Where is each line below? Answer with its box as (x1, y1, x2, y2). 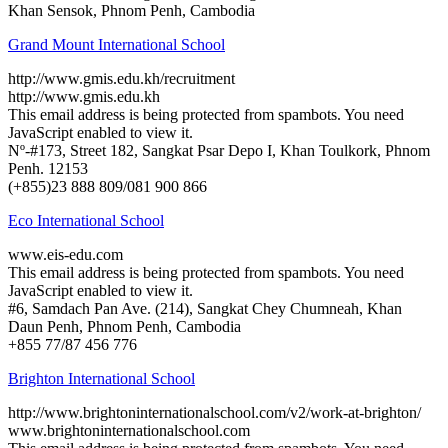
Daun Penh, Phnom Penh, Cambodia (8, 317, 241, 335)
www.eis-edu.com (8, 245, 123, 263)
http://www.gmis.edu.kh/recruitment (8, 69, 235, 87)
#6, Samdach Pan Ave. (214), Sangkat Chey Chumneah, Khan (8, 299, 402, 317)
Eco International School (8, 211, 164, 229)
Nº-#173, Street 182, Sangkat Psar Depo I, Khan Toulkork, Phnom (8, 141, 430, 159)
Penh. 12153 (8, 159, 88, 177)
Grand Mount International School (8, 35, 225, 53)
